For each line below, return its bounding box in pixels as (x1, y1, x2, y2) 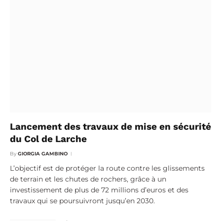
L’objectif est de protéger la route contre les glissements (10, 164, 205, 173)
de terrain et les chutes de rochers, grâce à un (10, 175, 166, 184)
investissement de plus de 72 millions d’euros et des (10, 185, 188, 195)
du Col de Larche (10, 133, 87, 145)
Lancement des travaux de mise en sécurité (10, 121, 211, 133)
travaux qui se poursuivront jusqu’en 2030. (10, 196, 155, 206)
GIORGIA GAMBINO (18, 150, 68, 157)
